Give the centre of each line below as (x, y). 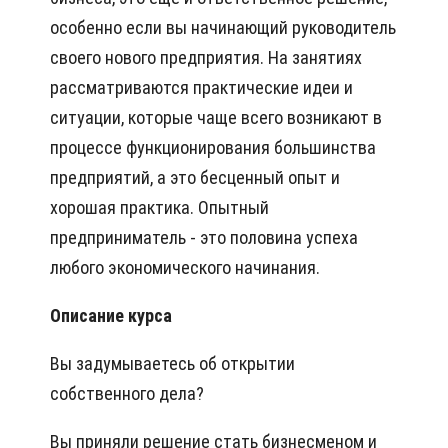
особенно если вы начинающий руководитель (223, 28)
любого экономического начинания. (185, 268)
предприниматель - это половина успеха (204, 238)
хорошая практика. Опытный (159, 208)
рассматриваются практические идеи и (201, 88)
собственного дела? (127, 394)
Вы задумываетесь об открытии (172, 364)
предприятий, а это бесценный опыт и (195, 178)
